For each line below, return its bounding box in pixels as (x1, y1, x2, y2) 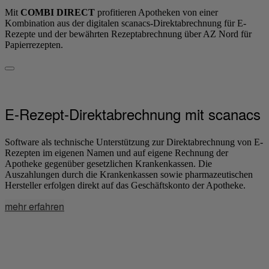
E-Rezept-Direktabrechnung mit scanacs (5, 103, 261, 124)
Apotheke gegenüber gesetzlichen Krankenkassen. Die (5, 158, 212, 169)
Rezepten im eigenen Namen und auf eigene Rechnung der (5, 147, 228, 158)
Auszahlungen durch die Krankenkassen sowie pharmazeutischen (5, 169, 253, 180)
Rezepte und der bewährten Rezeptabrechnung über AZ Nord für (5, 28, 252, 39)
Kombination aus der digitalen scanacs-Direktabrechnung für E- (5, 17, 246, 28)
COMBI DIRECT (20, 7, 95, 17)
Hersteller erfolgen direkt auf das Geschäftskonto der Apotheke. (5, 180, 246, 190)
